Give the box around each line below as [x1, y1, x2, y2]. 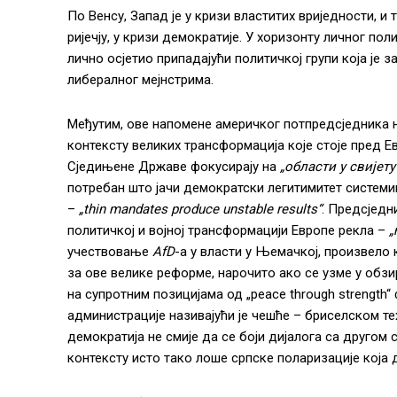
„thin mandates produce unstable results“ [79, 200, 322, 217]
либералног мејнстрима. [67, 71, 214, 88]
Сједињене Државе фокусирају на [67, 158, 276, 175]
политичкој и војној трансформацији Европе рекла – [67, 222, 389, 238]
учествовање [67, 243, 152, 260]
